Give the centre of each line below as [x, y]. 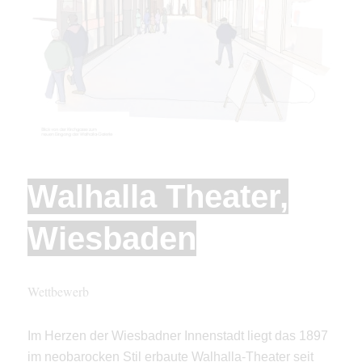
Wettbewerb [58, 292]
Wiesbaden [112, 238]
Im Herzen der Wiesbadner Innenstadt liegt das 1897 [177, 335]
